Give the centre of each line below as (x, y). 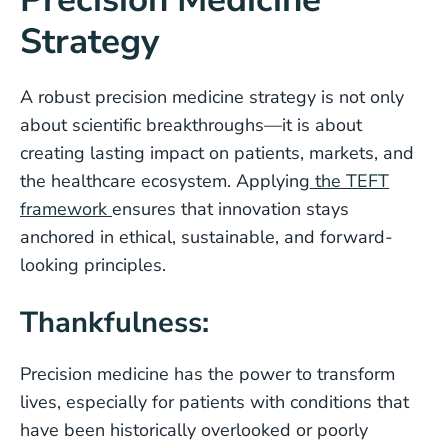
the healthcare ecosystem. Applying (165, 181)
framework (66, 209)
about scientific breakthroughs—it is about (191, 125)
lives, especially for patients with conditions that (214, 402)
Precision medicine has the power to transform (207, 374)
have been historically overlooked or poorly (194, 430)
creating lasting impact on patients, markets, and (217, 153)
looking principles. (93, 265)
